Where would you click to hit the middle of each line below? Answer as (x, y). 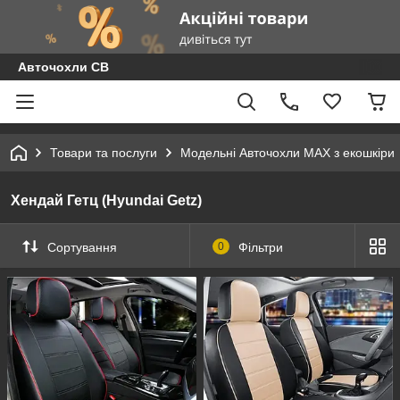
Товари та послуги (104, 153)
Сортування (82, 247)
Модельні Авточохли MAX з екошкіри (287, 153)
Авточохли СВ (63, 67)
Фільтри (260, 247)
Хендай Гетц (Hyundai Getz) (106, 200)
